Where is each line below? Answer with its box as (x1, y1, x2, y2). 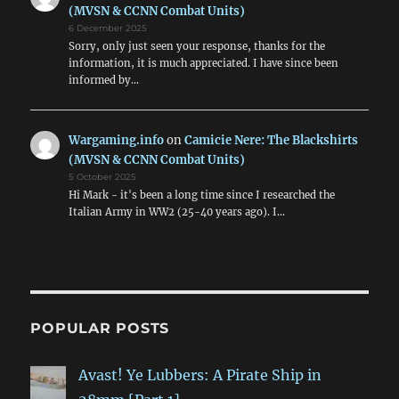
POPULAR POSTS (30, 320, 170, 338)
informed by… (68, 74, 139, 87)
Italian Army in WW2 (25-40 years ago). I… (68, 205, 285, 218)
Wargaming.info (68, 132, 164, 148)
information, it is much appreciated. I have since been (68, 57, 338, 70)
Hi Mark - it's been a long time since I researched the (68, 188, 335, 201)
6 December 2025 (68, 23, 147, 34)
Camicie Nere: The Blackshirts (183, 132, 358, 148)
